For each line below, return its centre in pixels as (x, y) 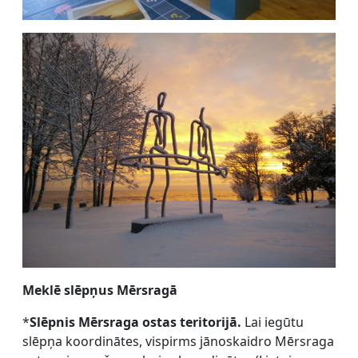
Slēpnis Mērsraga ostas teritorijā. (135, 322)
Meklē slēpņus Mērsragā (100, 290)
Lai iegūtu (272, 322)
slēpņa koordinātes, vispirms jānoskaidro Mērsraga (178, 342)
